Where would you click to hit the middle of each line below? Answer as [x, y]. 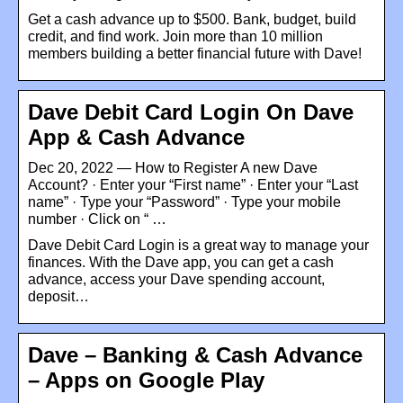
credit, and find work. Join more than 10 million [175, 36]
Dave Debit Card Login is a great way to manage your [198, 245]
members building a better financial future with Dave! [195, 53]
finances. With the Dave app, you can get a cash [181, 262]
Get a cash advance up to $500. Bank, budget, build [192, 19]
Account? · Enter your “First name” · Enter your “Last [193, 184]
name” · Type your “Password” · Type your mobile [184, 201]
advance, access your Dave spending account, [176, 279]
